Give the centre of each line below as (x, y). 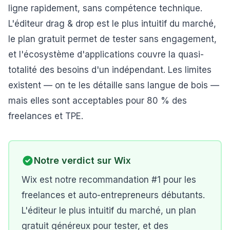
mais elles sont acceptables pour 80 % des (98, 101)
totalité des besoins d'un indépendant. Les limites (110, 70)
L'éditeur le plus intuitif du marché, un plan (109, 210)
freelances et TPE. (46, 116)
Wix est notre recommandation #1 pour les (109, 180)
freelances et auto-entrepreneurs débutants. (113, 195)
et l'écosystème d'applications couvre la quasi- (106, 54)
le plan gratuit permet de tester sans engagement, (112, 39)
